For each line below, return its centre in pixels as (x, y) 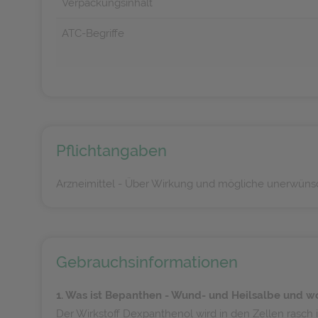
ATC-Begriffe (93, 33)
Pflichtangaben (111, 150)
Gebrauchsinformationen (147, 262)
